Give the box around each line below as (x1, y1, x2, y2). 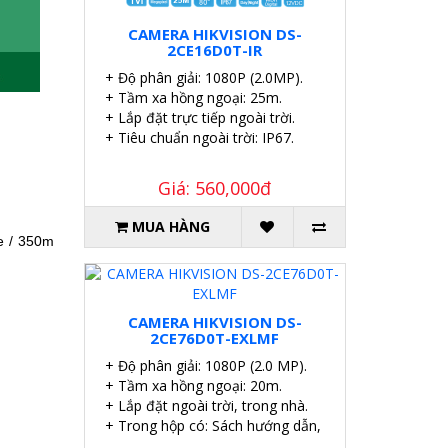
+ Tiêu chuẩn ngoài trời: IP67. (104, 128, 294, 148)
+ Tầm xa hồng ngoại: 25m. (104, 88, 282, 108)
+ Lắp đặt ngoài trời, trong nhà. (104, 396, 308, 416)
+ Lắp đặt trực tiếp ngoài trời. (104, 108, 295, 128)
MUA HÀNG (132, 217, 211, 237)
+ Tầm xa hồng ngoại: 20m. (104, 376, 282, 396)
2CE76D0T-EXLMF (150, 328, 280, 349)
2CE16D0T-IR (167, 40, 263, 61)
